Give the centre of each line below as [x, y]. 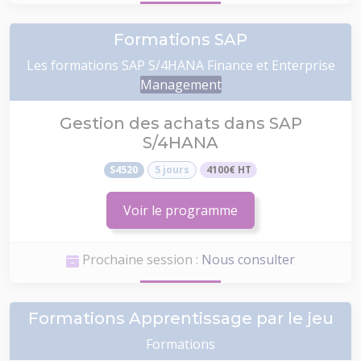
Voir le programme [180, 211]
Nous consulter [248, 260]
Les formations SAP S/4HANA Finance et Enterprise [180, 65]
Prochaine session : [140, 260]
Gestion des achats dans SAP [180, 123]
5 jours [172, 170]
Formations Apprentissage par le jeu [180, 319]
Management [180, 85]
